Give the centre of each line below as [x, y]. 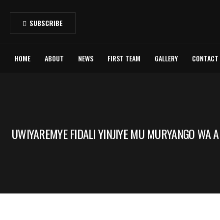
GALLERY [166, 58]
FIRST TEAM [124, 58]
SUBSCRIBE [46, 23]
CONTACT [205, 58]
